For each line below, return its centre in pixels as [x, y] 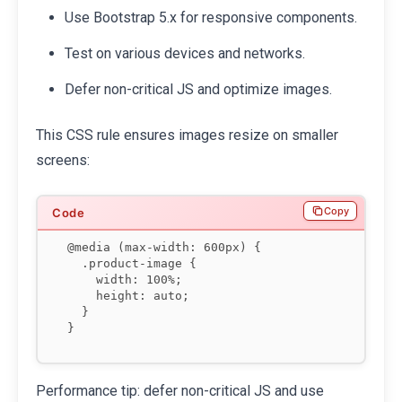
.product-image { [132, 263]
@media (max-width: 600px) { [164, 247]
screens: [63, 160]
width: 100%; [125, 279]
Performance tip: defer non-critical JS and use [180, 391]
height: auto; [128, 295]
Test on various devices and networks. [185, 53]
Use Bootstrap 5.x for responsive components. [211, 18]
